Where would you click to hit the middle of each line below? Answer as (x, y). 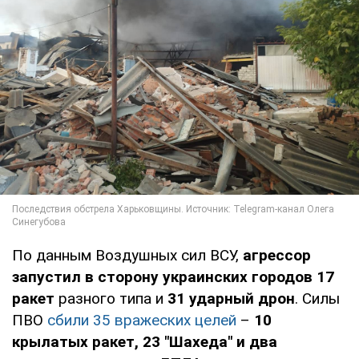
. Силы (317, 298)
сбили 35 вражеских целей (142, 320)
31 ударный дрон (231, 298)
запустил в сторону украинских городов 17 (173, 276)
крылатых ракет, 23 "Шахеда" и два (145, 341)
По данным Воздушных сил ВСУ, (127, 255)
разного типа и (111, 298)
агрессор (277, 255)
